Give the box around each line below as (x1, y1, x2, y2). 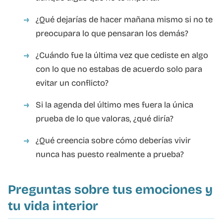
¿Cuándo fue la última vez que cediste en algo (36, 50, 208, 60)
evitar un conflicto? (36, 77, 109, 88)
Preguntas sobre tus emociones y (8, 181, 213, 197)
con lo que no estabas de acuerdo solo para (36, 63, 202, 74)
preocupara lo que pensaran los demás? (36, 28, 188, 39)
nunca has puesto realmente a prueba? (36, 149, 184, 160)
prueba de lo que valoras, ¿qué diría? (36, 113, 173, 124)
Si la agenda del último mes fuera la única (36, 99, 193, 110)
